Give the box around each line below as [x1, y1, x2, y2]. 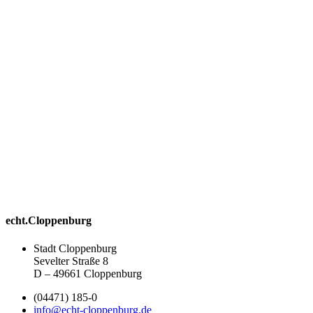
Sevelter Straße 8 [34, 254, 108, 267]
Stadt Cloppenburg [34, 242, 117, 254]
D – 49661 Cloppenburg [34, 267, 142, 279]
